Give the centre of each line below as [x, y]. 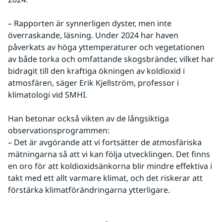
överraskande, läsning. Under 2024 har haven [93, 35]
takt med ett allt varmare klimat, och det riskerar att [105, 178]
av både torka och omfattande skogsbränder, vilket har [111, 59]
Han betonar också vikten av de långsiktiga [88, 118]
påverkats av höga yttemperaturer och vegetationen [106, 47]
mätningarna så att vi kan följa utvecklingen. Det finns [109, 154]
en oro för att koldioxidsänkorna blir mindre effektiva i [110, 166]
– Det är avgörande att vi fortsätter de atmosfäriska [105, 142]
